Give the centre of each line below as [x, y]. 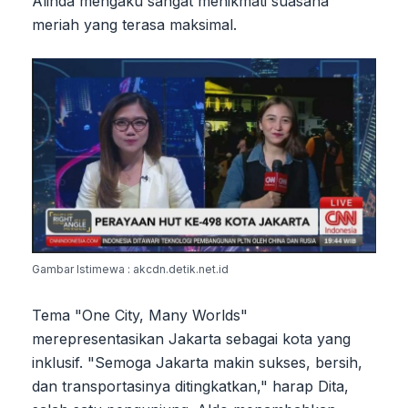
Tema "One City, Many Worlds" [140, 315]
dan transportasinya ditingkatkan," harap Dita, [190, 386]
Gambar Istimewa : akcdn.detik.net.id [130, 269]
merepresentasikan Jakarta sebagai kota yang [191, 338]
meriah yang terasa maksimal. [134, 25]
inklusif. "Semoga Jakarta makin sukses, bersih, [197, 362]
